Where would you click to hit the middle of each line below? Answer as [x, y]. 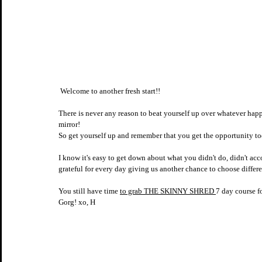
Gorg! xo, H [77, 202]
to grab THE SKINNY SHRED [168, 191]
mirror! [70, 124]
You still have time [89, 191]
